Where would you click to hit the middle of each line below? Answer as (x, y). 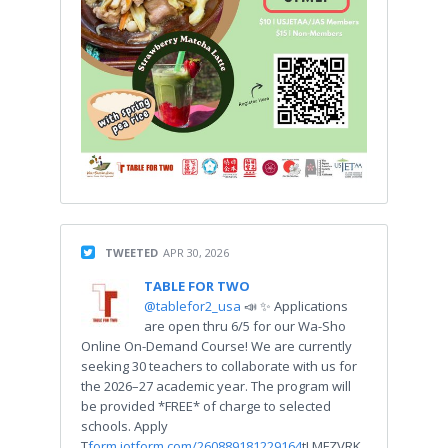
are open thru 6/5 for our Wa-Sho (245, 326)
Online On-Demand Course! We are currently (216, 346)
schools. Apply (124, 426)
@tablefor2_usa (194, 306)
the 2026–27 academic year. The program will (216, 386)
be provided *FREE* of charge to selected (206, 406)
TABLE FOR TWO (197, 286)
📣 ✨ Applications (296, 306)
